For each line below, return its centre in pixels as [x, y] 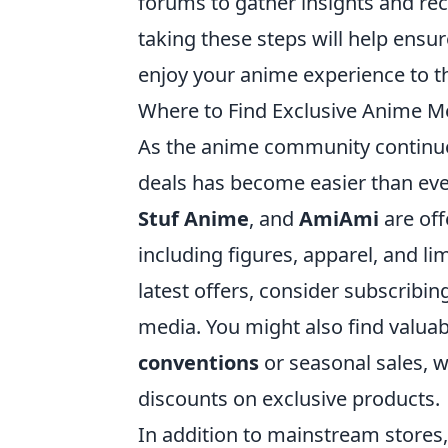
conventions [198, 362]
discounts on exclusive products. [289, 398]
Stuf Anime [193, 218]
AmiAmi [339, 218]
